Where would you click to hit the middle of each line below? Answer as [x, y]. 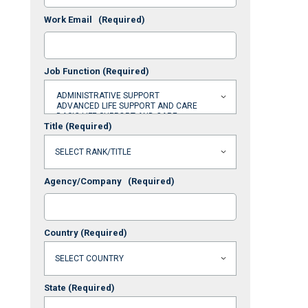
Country [62, 233]
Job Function [73, 71]
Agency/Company [86, 181]
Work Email [71, 20]
